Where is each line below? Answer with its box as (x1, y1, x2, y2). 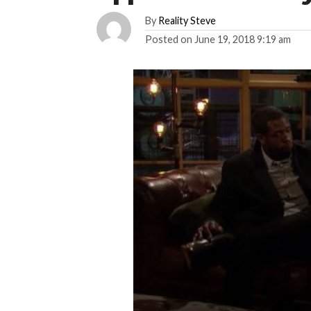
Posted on (145, 33, 193, 45)
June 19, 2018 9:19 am (194, 33, 292, 45)
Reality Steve (158, 15, 217, 26)
